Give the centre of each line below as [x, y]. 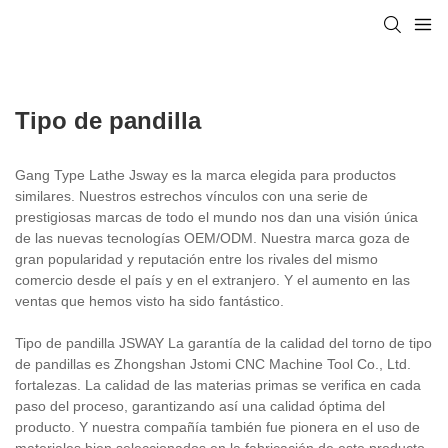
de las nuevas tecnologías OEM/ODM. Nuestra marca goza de [212, 237]
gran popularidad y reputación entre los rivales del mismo [196, 258]
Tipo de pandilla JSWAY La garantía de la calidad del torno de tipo [223, 342]
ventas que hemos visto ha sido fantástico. [149, 300]
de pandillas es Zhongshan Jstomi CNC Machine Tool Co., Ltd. [213, 363]
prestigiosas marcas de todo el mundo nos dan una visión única [216, 216]
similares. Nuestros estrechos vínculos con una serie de [191, 195]
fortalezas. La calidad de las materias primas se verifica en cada [218, 384]
